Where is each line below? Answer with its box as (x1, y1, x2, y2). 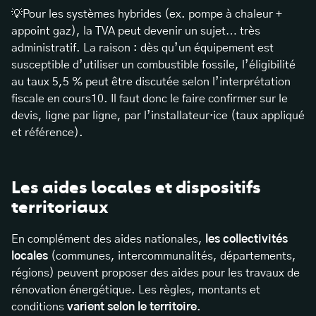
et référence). (11, 126, 83, 138)
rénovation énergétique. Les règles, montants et (11, 284, 260, 296)
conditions (11, 301, 67, 313)
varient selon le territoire (67, 301, 197, 313)
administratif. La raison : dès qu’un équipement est (11, 42, 274, 54)
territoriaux (11, 196, 109, 218)
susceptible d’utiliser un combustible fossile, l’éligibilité (11, 59, 296, 71)
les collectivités (205, 233, 288, 245)
